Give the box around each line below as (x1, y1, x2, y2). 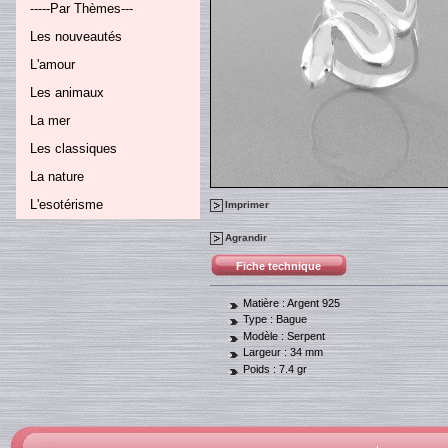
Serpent (284, 329, 325, 342)
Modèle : (243, 329, 284, 342)
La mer (30, 112, 71, 128)
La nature (30, 168, 85, 184)
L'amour (30, 56, 76, 72)
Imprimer (225, 199, 269, 210)
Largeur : (243, 346, 287, 359)
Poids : (243, 362, 276, 375)
